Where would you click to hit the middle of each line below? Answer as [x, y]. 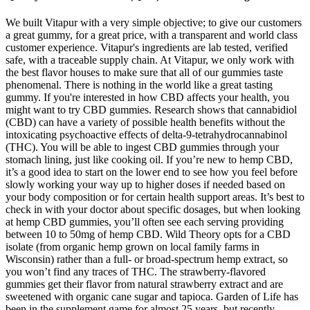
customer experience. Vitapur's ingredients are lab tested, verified [147, 48]
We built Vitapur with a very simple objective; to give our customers [154, 23]
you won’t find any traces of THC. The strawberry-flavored [136, 272]
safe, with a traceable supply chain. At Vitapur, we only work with [150, 60]
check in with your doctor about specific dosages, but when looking [153, 210]
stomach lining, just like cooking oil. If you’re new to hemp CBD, [149, 160]
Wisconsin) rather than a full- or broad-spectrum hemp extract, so [147, 259]
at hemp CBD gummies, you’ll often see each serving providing [145, 222]
